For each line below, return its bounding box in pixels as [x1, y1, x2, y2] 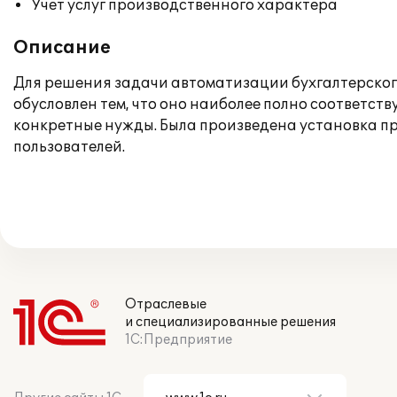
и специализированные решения [125, 315, 336, 330]
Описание [13, 37, 111, 58]
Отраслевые [125, 297, 206, 312]
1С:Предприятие [125, 332, 232, 347]
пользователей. [13, 138, 125, 156]
